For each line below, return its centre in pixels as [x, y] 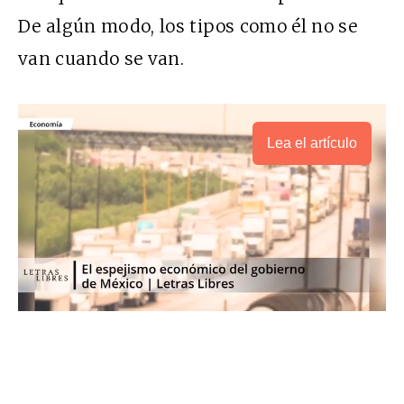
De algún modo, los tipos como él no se [188, 27]
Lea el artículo [312, 143]
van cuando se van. [101, 59]
